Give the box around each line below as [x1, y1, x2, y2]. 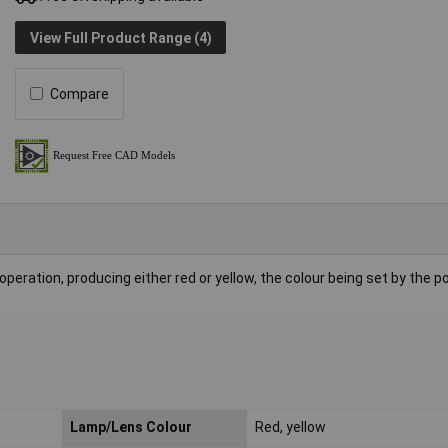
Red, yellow [254, 419, 326, 436]
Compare [50, 85, 110, 102]
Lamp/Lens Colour [69, 419, 192, 436]
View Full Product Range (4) [29, 29, 212, 46]
